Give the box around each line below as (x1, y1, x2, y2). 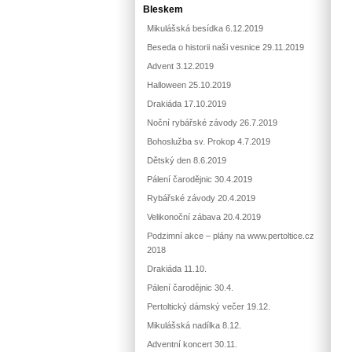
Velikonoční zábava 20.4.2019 (147, 212, 261, 222)
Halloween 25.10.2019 (147, 80, 231, 90)
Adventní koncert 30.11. (147, 339, 237, 349)
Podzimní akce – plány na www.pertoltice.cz (147, 231, 314, 240)
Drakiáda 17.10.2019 (147, 99, 226, 108)
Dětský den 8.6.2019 (147, 156, 226, 165)
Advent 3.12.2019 (147, 61, 214, 71)
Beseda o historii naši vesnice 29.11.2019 (147, 42, 304, 52)
